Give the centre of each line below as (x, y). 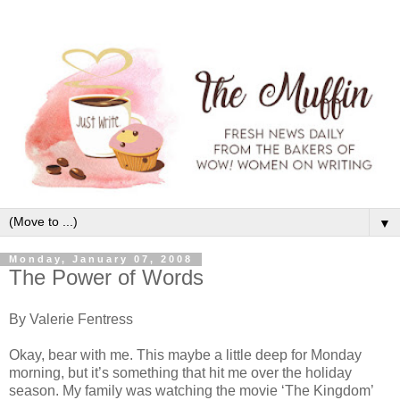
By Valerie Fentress (71, 320)
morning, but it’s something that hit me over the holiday (180, 373)
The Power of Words (106, 277)
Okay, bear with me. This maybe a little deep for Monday (185, 355)
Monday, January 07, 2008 (101, 259)
